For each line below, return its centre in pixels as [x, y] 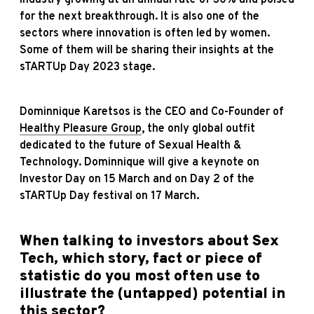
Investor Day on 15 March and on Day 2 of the [137, 179]
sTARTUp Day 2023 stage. [87, 67]
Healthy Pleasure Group [81, 129]
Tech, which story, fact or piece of [141, 259]
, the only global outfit [198, 129]
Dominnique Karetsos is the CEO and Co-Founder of [152, 112]
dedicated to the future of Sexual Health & [130, 145]
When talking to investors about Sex [149, 241]
